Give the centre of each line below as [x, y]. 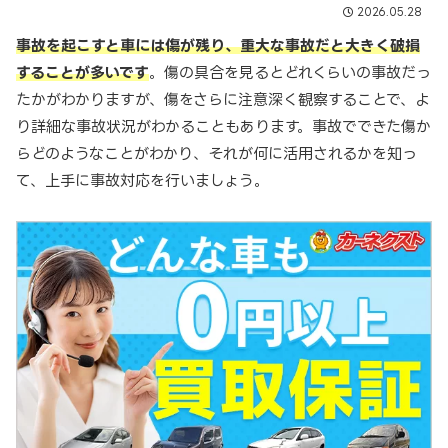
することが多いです [82, 72]
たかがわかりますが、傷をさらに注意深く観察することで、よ [223, 99]
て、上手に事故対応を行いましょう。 [142, 180]
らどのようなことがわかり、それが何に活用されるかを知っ [216, 153]
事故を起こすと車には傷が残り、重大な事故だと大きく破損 [218, 45]
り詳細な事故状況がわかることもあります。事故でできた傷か [223, 126]
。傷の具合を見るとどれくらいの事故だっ [290, 72]
